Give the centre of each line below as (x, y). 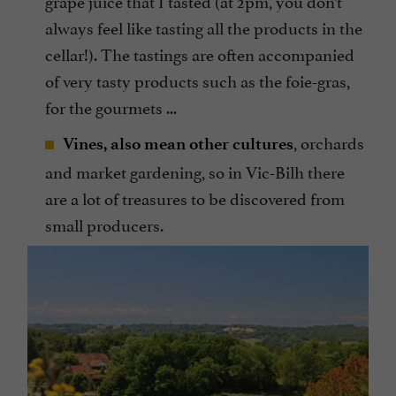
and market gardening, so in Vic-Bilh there (195, 171)
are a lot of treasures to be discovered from (195, 198)
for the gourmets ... (111, 107)
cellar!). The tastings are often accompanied (200, 53)
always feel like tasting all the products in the (204, 27)
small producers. (104, 224)
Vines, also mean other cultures (178, 144)
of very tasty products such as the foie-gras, (198, 80)
